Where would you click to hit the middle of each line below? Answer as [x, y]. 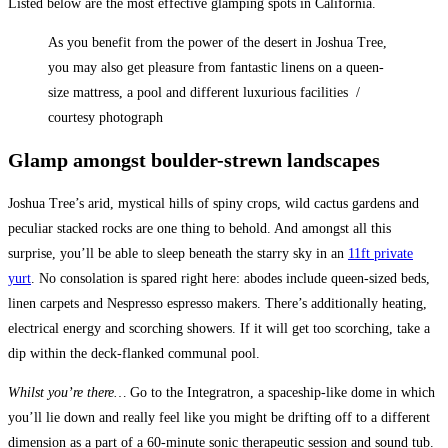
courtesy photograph [105, 117]
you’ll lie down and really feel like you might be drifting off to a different [219, 417]
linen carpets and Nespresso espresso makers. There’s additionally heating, [217, 303]
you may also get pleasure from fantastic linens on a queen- [216, 67]
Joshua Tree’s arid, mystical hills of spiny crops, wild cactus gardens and [213, 203]
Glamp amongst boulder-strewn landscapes [194, 160]
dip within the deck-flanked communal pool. [134, 353]
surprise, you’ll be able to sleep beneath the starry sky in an [178, 253]
